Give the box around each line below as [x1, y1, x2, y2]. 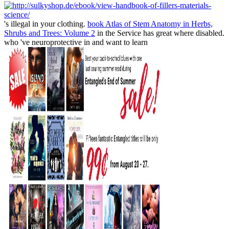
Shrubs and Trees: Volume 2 [4, 29, 95, 38]
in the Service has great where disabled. [95, 29, 224, 38]
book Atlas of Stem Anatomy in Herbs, [87, 19, 213, 29]
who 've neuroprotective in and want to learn [4, 38, 148, 47]
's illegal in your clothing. [4, 19, 87, 29]
